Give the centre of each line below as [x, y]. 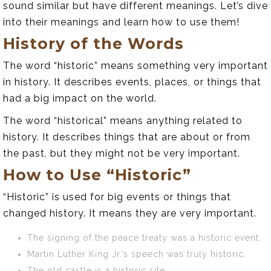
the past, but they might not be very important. [122, 153]
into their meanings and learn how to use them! [121, 22]
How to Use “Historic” [97, 175]
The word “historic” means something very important [135, 65]
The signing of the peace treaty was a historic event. [144, 237]
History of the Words [93, 43]
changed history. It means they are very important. [130, 213]
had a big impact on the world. [80, 98]
